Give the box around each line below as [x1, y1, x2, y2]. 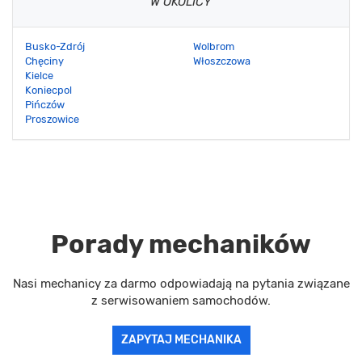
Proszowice [25, 113, 79, 126]
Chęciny [25, 55, 64, 68]
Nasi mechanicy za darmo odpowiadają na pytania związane [12, 276, 350, 292]
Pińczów [25, 99, 65, 112]
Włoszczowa [193, 55, 250, 68]
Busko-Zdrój [25, 40, 85, 53]
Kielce [25, 69, 53, 82]
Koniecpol [25, 84, 72, 97]
